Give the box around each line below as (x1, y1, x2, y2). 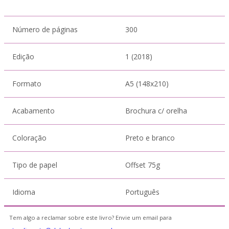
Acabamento (12, 106, 55, 116)
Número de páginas (12, 25, 78, 34)
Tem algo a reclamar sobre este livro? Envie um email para (9, 214, 172, 221)
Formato (12, 79, 41, 88)
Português (125, 187, 159, 197)
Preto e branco (125, 133, 175, 143)
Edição (12, 52, 34, 61)
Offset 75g (125, 160, 160, 170)
